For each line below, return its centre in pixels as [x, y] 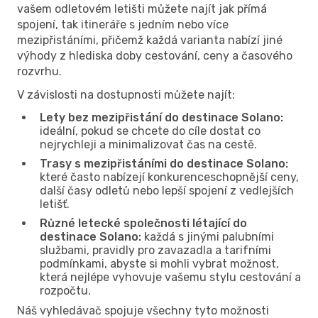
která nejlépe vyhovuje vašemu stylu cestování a [170, 277]
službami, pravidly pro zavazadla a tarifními [155, 250]
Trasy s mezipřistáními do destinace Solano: [164, 163]
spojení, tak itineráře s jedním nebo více [123, 24]
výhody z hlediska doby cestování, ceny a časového [155, 55]
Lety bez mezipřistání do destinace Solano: [161, 117]
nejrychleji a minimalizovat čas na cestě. [148, 144]
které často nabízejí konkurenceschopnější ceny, [169, 177]
